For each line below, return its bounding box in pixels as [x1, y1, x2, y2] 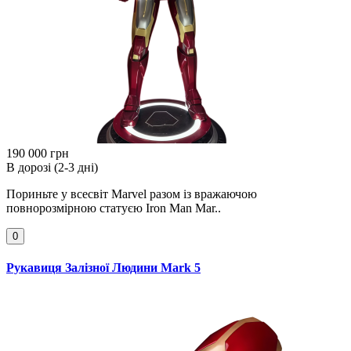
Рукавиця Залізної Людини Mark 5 [6, 261, 201, 275]
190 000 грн [6, 147, 69, 161]
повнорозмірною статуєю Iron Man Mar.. [6, 201, 221, 215]
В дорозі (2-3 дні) [6, 161, 98, 175]
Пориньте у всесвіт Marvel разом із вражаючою [6, 187, 257, 201]
